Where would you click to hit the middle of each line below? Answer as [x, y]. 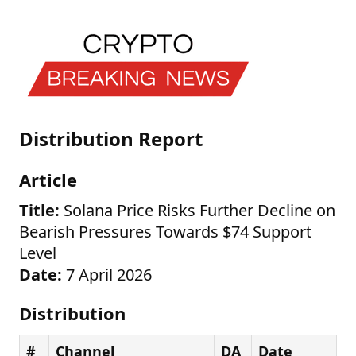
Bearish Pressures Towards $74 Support [165, 232]
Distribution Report [111, 139]
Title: [39, 210]
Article [48, 180]
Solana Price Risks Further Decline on [197, 210]
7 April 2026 [107, 275]
